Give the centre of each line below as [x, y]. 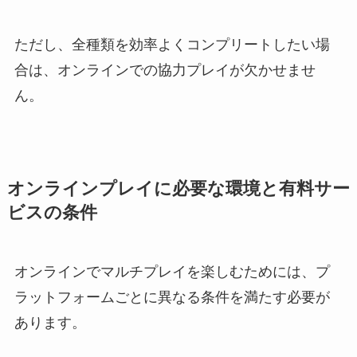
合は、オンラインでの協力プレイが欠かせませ [165, 70]
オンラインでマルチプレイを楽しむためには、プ [172, 271]
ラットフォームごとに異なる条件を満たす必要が [172, 297]
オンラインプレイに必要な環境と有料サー [178, 188]
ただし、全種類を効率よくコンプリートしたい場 [172, 44]
